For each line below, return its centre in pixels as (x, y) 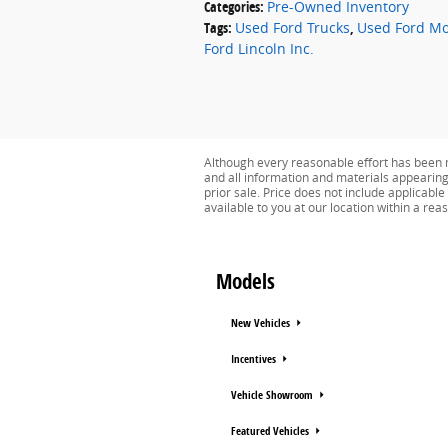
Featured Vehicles (271, 430)
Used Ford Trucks (292, 27)
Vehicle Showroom (273, 394)
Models (245, 281)
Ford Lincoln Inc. (259, 48)
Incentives (255, 358)
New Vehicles (262, 322)
